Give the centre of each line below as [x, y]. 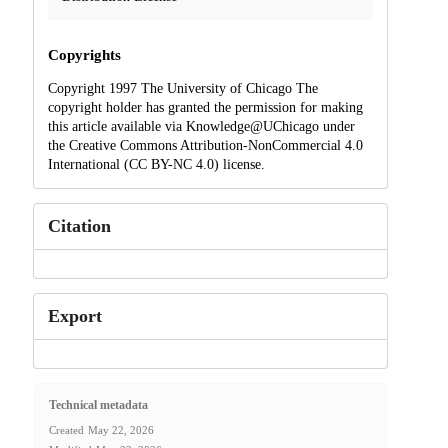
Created [66, 430]
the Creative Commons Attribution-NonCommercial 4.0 [205, 145]
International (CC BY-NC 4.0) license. [156, 164]
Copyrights [84, 54]
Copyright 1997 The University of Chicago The [182, 88]
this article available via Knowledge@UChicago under [201, 126]
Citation [79, 225]
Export [74, 315]
